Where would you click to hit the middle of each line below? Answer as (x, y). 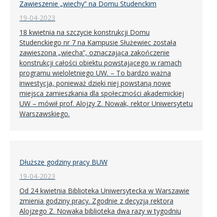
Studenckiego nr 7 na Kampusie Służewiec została (98, 42)
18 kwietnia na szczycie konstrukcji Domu (85, 32)
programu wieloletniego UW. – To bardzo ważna (95, 73)
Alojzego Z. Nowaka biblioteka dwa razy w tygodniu (100, 211)
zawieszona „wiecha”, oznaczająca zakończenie (94, 52)
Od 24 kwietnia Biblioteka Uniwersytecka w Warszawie (104, 190)
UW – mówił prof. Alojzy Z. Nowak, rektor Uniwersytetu (106, 103)
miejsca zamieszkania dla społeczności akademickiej (102, 93)
